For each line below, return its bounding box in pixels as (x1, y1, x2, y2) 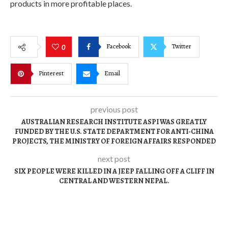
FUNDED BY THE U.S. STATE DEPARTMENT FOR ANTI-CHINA (14, 126, 214, 136)
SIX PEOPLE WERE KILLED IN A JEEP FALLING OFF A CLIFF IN (14, 166, 214, 176)
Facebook (106, 42, 131, 51)
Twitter (172, 42, 191, 51)
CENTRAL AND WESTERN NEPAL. (59, 176, 169, 186)
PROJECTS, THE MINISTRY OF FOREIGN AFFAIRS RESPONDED (12, 136, 216, 146)
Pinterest (39, 69, 64, 78)
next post (98, 153, 130, 163)
